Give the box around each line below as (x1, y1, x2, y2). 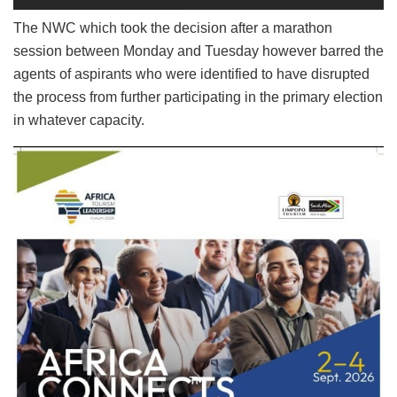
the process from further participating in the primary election (13, 89, 383, 105)
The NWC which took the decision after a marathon (13, 19, 332, 35)
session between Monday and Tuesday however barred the (13, 43, 384, 58)
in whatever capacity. (13, 112, 144, 128)
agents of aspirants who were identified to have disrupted (13, 66, 370, 82)
